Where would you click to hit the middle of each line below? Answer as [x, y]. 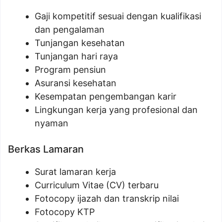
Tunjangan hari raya [76, 56]
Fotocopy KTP [65, 212]
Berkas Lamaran [46, 149]
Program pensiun [70, 70]
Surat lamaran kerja [75, 172]
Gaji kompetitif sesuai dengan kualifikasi [118, 16]
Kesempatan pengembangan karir [106, 96]
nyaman [52, 123]
